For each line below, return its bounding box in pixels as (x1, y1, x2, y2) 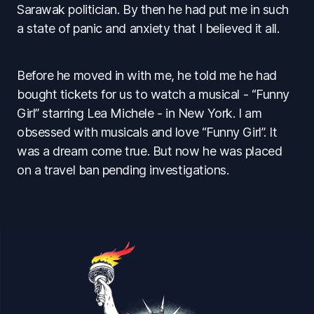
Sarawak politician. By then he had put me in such (17, 2, 289, 18)
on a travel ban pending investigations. (17, 163, 229, 178)
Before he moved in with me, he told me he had (17, 68, 277, 83)
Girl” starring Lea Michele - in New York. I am (17, 106, 262, 121)
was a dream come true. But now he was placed (17, 144, 282, 159)
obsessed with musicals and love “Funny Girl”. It (17, 125, 278, 140)
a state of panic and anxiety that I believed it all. (17, 21, 280, 36)
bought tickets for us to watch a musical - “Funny (17, 87, 289, 102)
